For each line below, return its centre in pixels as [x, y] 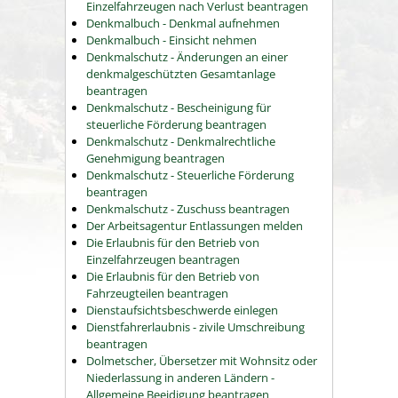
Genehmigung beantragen [155, 159]
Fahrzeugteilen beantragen [157, 294]
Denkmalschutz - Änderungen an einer [187, 57]
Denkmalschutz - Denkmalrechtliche [181, 142]
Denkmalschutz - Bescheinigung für [179, 108]
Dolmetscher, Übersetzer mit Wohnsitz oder [202, 361]
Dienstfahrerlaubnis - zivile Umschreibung [195, 327]
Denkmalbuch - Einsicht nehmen [171, 40]
